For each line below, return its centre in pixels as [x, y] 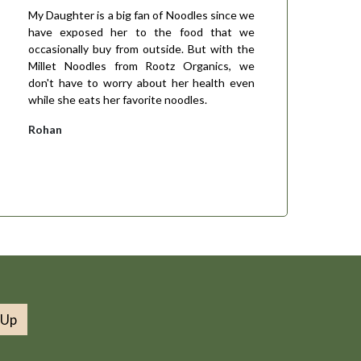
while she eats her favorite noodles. [117, 99]
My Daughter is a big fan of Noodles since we [141, 15]
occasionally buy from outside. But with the [141, 48]
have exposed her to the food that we [141, 31]
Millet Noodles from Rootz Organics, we [141, 65]
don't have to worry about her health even [141, 82]
